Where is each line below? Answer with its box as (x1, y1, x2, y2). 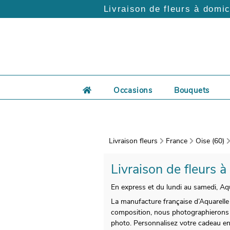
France (165, 136, 187, 146)
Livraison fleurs (108, 136, 158, 146)
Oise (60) (195, 136, 224, 146)
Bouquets (174, 85, 210, 96)
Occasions (113, 85, 152, 96)
